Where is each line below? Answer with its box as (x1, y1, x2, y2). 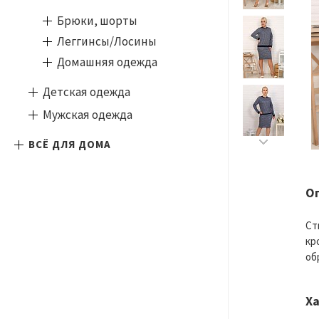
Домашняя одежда (57, 54, 157, 70)
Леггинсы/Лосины (57, 33, 157, 49)
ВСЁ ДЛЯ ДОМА (28, 137, 111, 151)
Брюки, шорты (57, 13, 137, 28)
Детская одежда (43, 84, 130, 100)
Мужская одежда (43, 107, 132, 122)
